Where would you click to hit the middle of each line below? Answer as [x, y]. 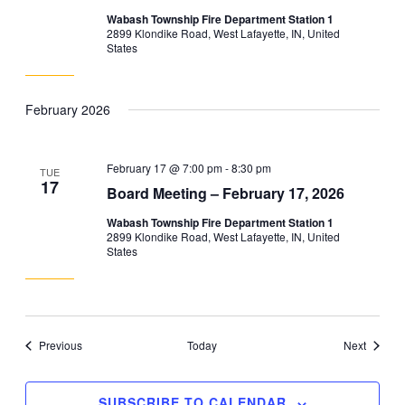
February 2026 [67, 109]
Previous [60, 345]
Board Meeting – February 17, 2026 [226, 193]
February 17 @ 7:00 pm [165, 168]
